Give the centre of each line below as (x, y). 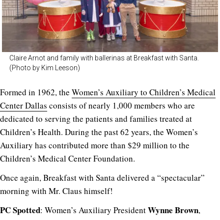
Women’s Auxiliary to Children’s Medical (144, 92)
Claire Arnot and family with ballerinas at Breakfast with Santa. (104, 58)
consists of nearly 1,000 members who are (121, 106)
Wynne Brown (173, 210)
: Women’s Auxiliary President (94, 210)
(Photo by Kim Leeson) (45, 68)
